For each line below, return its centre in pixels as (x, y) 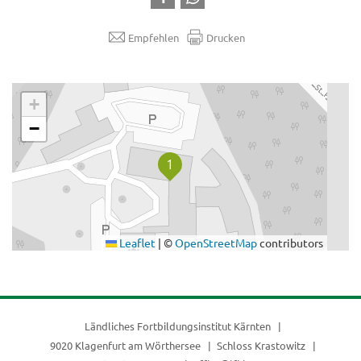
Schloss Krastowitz (262, 345)
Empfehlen (153, 37)
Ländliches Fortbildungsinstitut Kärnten (179, 326)
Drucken (225, 37)
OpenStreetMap (216, 243)
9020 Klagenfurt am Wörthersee (127, 345)
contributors (290, 243)
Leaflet (136, 243)
